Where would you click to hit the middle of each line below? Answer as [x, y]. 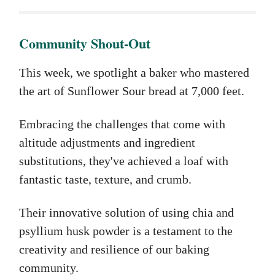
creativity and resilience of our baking [114, 250]
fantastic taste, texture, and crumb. [105, 180]
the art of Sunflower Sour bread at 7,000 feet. [132, 91]
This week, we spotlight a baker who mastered [134, 73]
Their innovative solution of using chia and [126, 213]
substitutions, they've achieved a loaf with [124, 161]
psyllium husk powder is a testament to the [126, 231]
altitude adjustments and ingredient [107, 143]
